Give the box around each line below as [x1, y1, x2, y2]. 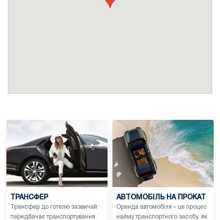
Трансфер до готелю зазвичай [10, 204, 97, 210]
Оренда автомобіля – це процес [116, 204, 207, 210]
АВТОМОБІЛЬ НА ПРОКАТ [116, 194, 206, 201]
